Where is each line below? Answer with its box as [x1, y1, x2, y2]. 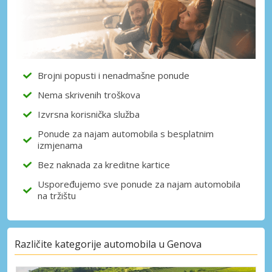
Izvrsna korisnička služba [38, 107, 140, 120]
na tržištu [38, 189, 76, 202]
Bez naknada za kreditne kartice [38, 158, 170, 171]
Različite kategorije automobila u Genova [15, 237, 202, 251]
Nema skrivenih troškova [38, 88, 140, 101]
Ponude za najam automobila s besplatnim [38, 127, 214, 140]
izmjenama [38, 138, 83, 151]
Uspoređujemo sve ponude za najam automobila [38, 177, 240, 190]
